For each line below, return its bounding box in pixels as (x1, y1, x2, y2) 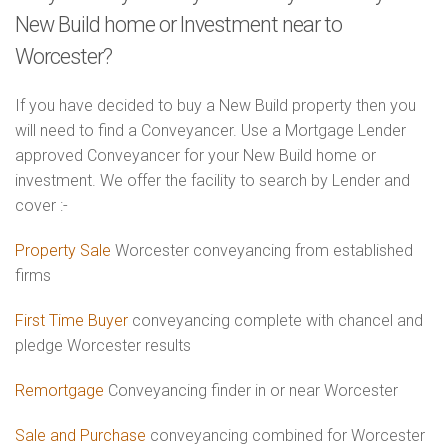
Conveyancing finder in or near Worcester (104, 381, 398, 400)
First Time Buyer (15, 311, 128, 330)
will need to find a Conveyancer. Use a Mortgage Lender (15, 121, 406, 140)
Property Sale (15, 241, 111, 260)
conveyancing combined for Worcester (146, 426, 425, 445)
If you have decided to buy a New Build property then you (15, 96, 416, 115)
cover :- (15, 196, 68, 215)
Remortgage (15, 381, 104, 400)
